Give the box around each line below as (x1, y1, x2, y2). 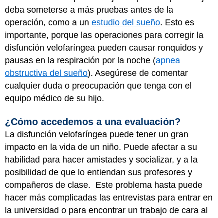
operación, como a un (5, 18, 91, 27)
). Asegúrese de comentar (88, 68, 188, 78)
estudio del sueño (91, 18, 160, 27)
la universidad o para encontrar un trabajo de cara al (5, 205, 208, 215)
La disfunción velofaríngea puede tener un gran (5, 129, 188, 139)
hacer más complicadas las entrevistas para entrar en (5, 192, 213, 202)
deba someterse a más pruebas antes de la (5, 5, 173, 15)
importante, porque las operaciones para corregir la (5, 30, 203, 40)
